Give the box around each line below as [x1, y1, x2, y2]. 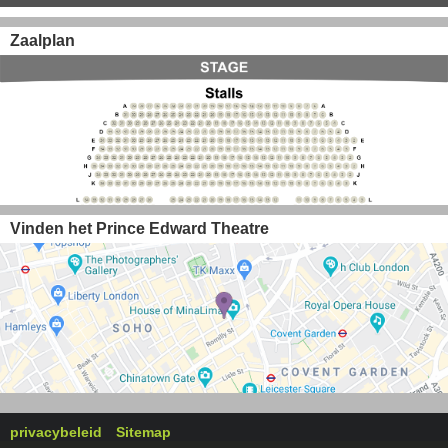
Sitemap [116, 424, 171, 440]
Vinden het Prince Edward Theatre [10, 220, 269, 237]
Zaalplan [10, 32, 75, 49]
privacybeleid [10, 424, 102, 440]
